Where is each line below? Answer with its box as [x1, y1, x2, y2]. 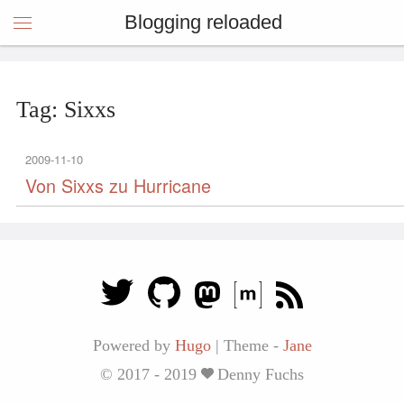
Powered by [92, 336, 175, 354]
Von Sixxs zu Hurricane [25, 172, 211, 198]
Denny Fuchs [217, 365, 304, 383]
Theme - [223, 336, 283, 354]
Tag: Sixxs [16, 96, 115, 123]
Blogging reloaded [124, 11, 282, 33]
